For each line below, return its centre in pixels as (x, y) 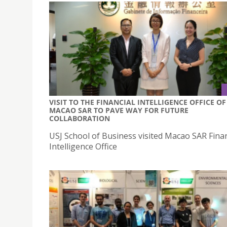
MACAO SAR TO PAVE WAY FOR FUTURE (119, 110)
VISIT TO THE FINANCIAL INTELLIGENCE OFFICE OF (138, 102)
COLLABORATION (80, 118)
